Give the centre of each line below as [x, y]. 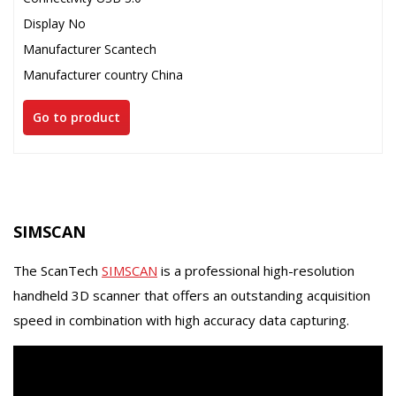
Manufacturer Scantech [90, 49]
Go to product [76, 117]
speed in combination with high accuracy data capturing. [181, 320]
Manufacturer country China [103, 75]
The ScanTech [57, 270]
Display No [54, 23]
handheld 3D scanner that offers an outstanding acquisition [192, 295]
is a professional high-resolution [256, 270]
